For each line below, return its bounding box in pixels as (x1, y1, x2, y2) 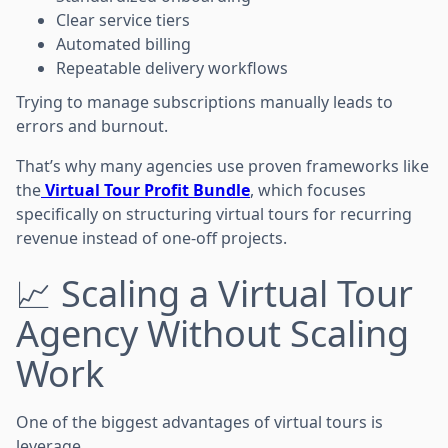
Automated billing (56, 32, 191, 55)
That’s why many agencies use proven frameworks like (16, 154, 429, 177)
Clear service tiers (56, 8, 190, 31)
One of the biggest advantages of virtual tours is (16, 410, 383, 433)
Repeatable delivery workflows (56, 56, 288, 79)
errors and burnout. (16, 114, 168, 137)
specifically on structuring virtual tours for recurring (16, 202, 412, 225)
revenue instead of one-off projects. (16, 226, 287, 249)
